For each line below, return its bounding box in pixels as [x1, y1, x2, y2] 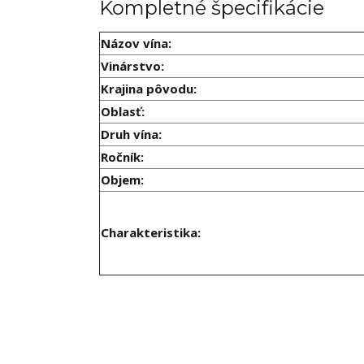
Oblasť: [101, 103, 145, 120]
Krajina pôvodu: [101, 80, 197, 97]
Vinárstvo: [101, 58, 164, 75]
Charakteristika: [101, 224, 201, 241]
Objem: [101, 171, 147, 188]
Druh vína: [101, 126, 162, 143]
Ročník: [101, 149, 144, 166]
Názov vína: [101, 35, 171, 52]
